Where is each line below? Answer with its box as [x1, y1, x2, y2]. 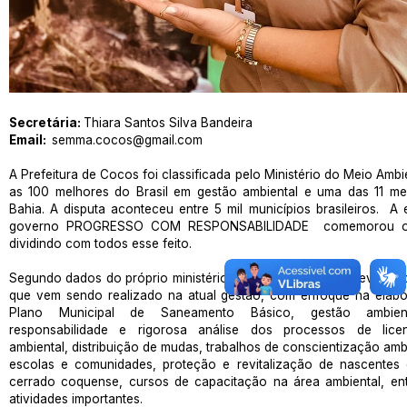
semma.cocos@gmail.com [52, 133, 203, 147]
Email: [9, 133, 52, 147]
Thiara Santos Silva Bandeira [84, 115, 253, 130]
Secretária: [9, 115, 84, 130]
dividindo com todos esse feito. [9, 236, 199, 251]
